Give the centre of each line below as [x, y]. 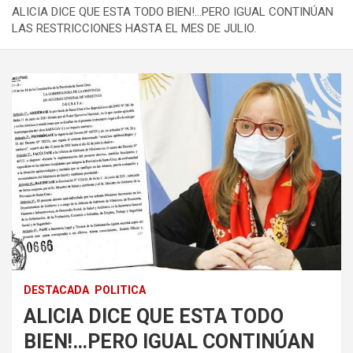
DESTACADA [56, 290]
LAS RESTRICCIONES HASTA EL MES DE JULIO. [134, 28]
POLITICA [120, 290]
